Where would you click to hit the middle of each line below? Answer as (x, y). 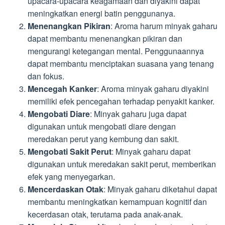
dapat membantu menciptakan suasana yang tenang (121, 63)
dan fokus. (46, 76)
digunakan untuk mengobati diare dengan (102, 126)
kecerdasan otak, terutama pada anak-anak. (105, 214)
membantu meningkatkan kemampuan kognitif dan (117, 201)
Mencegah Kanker (62, 88)
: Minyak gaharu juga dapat (138, 114)
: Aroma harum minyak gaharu (164, 26)
